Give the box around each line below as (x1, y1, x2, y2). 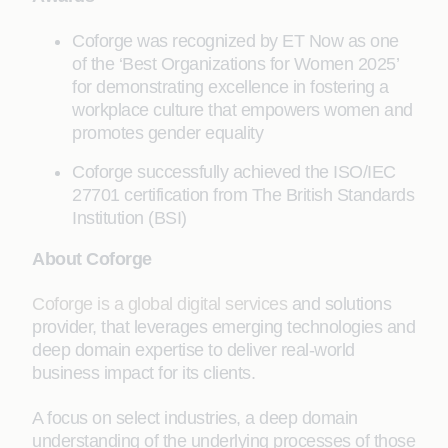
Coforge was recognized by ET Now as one (72, 31, 399, 51)
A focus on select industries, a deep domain (32, 408, 358, 428)
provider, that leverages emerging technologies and (32, 317, 415, 337)
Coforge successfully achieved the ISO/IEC (72, 162, 396, 182)
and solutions (287, 294, 391, 314)
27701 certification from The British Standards (72, 185, 414, 205)
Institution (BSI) (72, 208, 187, 228)
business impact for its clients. (32, 363, 255, 383)
